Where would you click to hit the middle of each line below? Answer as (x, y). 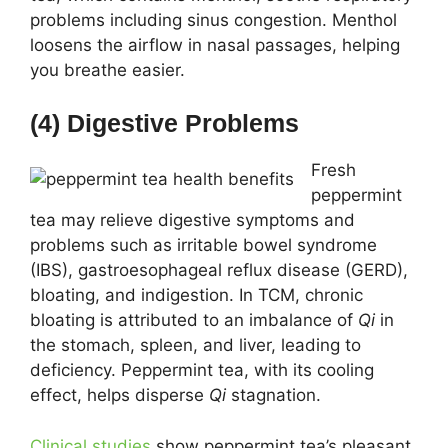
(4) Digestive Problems (164, 123)
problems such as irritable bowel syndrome (203, 245)
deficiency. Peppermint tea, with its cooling (202, 370)
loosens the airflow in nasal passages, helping (215, 44)
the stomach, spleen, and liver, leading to (195, 345)
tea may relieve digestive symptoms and (192, 220)
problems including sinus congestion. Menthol (213, 19)
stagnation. (273, 395)
